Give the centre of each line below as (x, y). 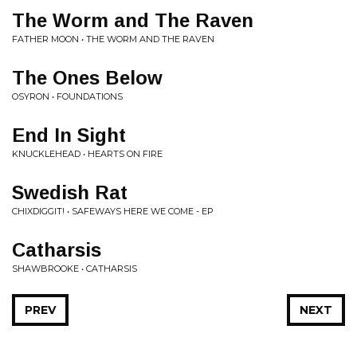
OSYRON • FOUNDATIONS (67, 96)
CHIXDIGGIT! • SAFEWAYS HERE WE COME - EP (113, 211)
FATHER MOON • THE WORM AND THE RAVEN (113, 39)
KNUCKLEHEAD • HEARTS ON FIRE (87, 154)
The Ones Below (87, 78)
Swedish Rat (70, 192)
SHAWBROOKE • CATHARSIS (75, 269)
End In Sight (69, 135)
